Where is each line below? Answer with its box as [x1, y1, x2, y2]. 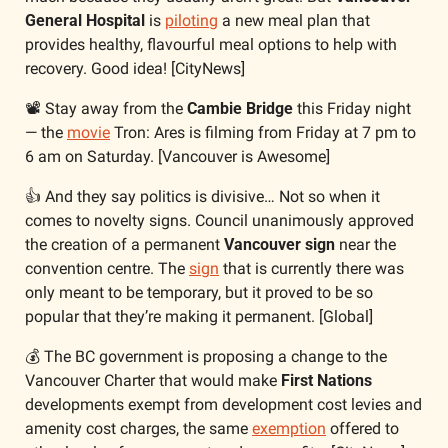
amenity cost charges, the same [25, 419, 252, 438]
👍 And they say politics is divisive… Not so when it [25, 187, 380, 206]
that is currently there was [219, 259, 404, 278]
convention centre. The [25, 259, 189, 278]
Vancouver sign [224, 235, 335, 254]
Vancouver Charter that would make [25, 371, 281, 390]
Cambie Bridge [187, 99, 293, 118]
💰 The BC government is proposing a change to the [25, 347, 387, 366]
